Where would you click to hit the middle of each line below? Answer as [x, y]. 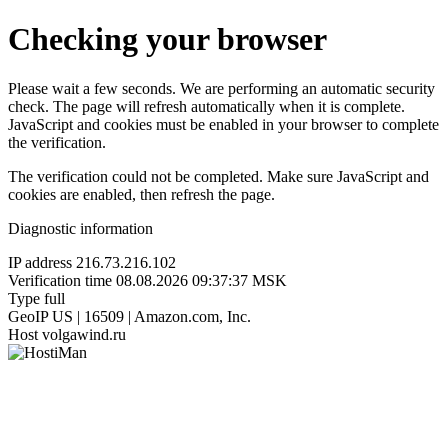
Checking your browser [167, 39]
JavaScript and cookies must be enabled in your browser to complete [223, 124]
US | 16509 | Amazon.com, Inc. [151, 316]
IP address [40, 262]
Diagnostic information [80, 228]
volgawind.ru [84, 334]
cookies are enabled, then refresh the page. [141, 194]
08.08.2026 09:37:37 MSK [201, 280]
